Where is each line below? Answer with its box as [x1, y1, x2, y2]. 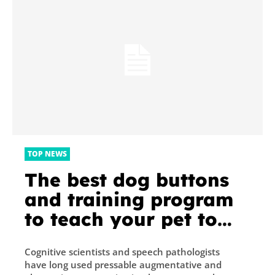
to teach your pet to [25, 207, 217, 231]
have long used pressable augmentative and [25, 258, 222, 271]
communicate [25, 227, 155, 250]
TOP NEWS [28, 148, 67, 159]
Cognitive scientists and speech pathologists [25, 245, 220, 258]
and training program [25, 187, 233, 211]
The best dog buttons [25, 168, 229, 192]
